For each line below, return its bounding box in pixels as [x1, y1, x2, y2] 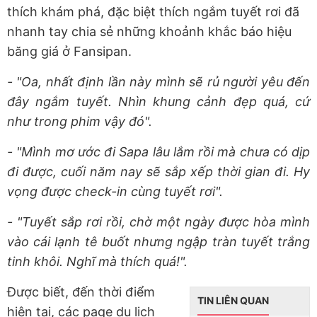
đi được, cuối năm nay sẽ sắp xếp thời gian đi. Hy [7, 163, 310, 179]
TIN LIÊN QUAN [197, 294, 269, 306]
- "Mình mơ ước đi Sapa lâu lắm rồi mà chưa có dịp [7, 144, 310, 159]
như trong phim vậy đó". [7, 113, 152, 129]
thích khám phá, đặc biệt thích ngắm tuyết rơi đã [7, 4, 299, 19]
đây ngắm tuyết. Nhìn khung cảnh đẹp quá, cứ [7, 93, 310, 109]
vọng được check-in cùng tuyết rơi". [7, 183, 223, 199]
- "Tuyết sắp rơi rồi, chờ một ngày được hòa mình [7, 214, 310, 229]
